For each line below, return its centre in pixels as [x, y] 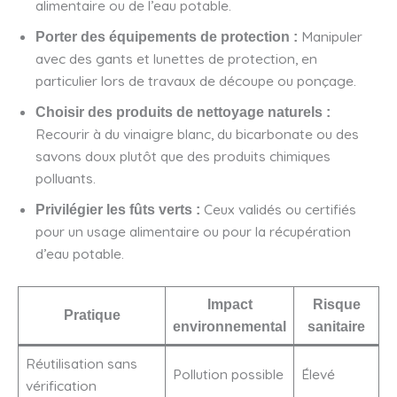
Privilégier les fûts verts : [118, 210]
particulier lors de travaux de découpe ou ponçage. [196, 81]
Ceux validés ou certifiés [278, 210]
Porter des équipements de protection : [167, 37]
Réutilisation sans [81, 363]
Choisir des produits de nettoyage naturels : [183, 113]
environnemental [230, 326]
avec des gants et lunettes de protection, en [176, 59]
